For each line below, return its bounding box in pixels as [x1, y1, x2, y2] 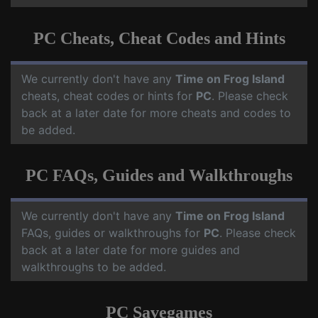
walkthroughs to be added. [21, 260, 166, 274]
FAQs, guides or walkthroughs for [21, 226, 204, 240]
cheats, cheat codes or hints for [21, 89, 196, 103]
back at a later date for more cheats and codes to [21, 106, 291, 120]
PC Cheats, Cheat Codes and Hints [33, 29, 285, 48]
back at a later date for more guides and [21, 243, 240, 257]
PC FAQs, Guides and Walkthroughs [26, 166, 292, 185]
